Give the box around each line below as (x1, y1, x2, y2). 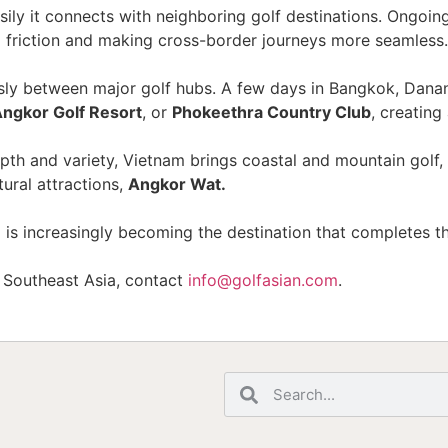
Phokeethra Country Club (172, 102, 371, 122)
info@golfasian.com (188, 270, 338, 290)
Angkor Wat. (128, 174, 226, 194)
